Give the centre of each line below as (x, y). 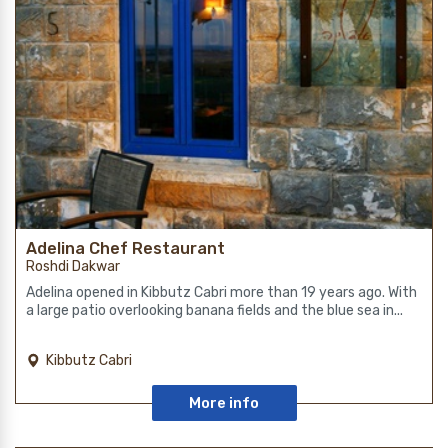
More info (224, 402)
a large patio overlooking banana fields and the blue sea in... (214, 310)
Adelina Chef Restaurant (125, 248)
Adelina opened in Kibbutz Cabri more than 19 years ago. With (221, 292)
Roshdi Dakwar (73, 266)
